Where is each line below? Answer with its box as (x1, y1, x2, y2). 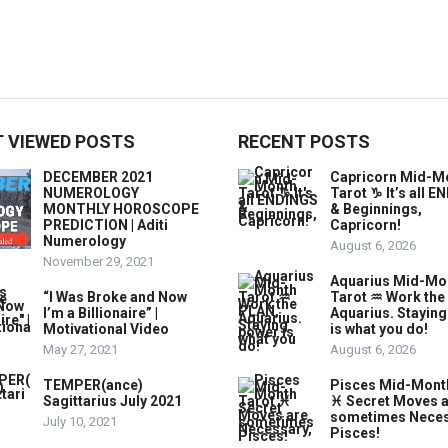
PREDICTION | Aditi (43, 217, 168, 233)
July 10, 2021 (43, 414, 117, 429)
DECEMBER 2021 (43, 169, 153, 185)
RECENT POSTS (238, 131, 370, 152)
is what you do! (330, 321, 428, 337)
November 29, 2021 (43, 254, 154, 269)
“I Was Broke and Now (43, 289, 187, 305)
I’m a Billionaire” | (43, 305, 158, 321)
